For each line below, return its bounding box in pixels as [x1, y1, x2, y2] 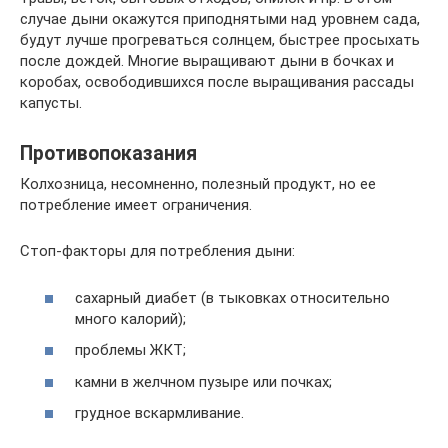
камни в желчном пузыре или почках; [75, 372, 332, 391]
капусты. [20, 94, 82, 112]
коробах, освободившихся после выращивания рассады [20, 73, 414, 91]
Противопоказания [20, 142, 197, 166]
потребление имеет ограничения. [20, 196, 252, 214]
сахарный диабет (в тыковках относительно [75, 288, 390, 307]
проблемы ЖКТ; [75, 341, 186, 359]
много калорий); [75, 309, 186, 328]
